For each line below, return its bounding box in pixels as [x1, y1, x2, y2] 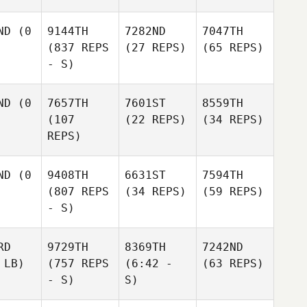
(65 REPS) [202, 41, 264, 54]
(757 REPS [47, 257, 109, 270]
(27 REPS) [125, 41, 186, 54]
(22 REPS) [125, 113, 186, 126]
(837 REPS [47, 41, 109, 54]
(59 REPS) [202, 185, 264, 198]
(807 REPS [47, 185, 109, 198]
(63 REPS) [202, 257, 264, 270]
